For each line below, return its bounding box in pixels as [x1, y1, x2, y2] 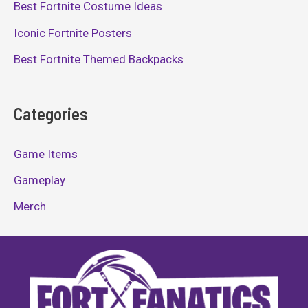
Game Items [14, 146, 78, 161]
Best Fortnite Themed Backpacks [14, 52, 184, 66]
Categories [14, 103, 88, 124]
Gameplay [14, 173, 65, 188]
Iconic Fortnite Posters [14, 25, 132, 40]
